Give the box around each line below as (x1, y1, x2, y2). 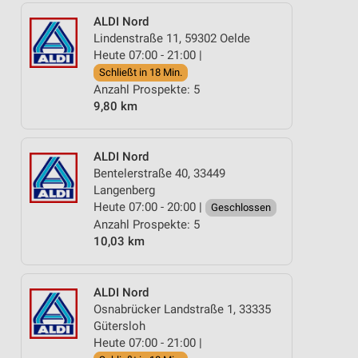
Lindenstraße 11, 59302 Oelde (93, 30, 250, 46)
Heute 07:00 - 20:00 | (93, 200, 205, 214)
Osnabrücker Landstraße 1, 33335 (93, 301, 271, 316)
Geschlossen (211, 201, 271, 213)
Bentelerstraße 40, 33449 (93, 166, 225, 181)
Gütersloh (93, 318, 145, 333)
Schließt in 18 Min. (99, 66, 182, 78)
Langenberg (93, 183, 155, 197)
